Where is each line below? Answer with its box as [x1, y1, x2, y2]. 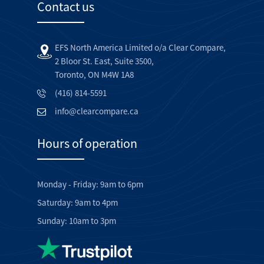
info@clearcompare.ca [55, 105, 138, 117]
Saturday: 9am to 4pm [37, 197, 118, 208]
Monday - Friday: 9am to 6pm [37, 179, 143, 190]
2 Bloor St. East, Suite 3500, [55, 55, 154, 67]
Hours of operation [37, 135, 137, 151]
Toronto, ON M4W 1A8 [55, 69, 134, 80]
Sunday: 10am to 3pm [37, 215, 116, 226]
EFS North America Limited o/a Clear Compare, [55, 42, 226, 53]
